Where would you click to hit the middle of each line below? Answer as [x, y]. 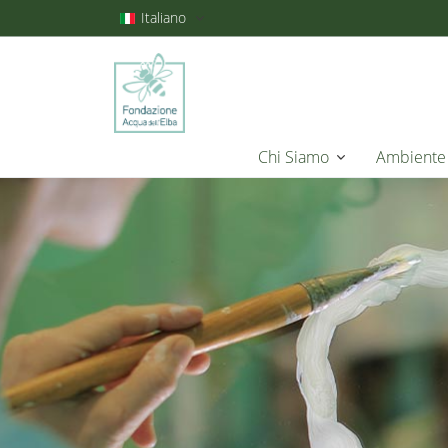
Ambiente [410, 157]
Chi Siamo [293, 157]
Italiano [163, 17]
